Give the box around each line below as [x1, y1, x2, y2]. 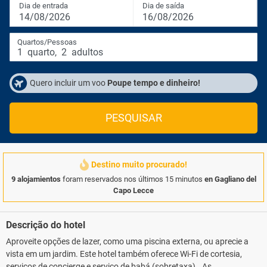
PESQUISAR [105, 112, 162, 124]
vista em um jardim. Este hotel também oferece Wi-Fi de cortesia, [6, 249, 242, 259]
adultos [69, 46, 103, 58]
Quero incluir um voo [30, 78, 107, 88]
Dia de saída [142, 1, 184, 10]
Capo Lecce [113, 186, 154, 195]
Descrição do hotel [6, 219, 85, 231]
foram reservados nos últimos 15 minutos [60, 175, 204, 184]
